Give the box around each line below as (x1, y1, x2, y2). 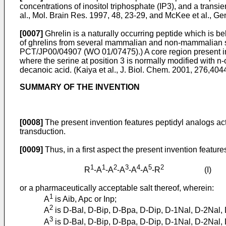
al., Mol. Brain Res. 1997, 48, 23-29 (20, 11, 145, 20)
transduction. (20, 127, 66, 136)
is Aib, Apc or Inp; (53, 195, 117, 204)
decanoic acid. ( (20, 65, 76, 74)
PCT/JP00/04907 (20, 47, 82, 56)
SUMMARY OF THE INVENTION (20, 82, 140, 91)
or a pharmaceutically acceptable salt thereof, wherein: (20, 183, 214, 192)
